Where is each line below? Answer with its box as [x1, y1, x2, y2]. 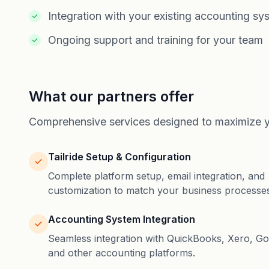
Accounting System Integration [48, 213, 195, 225]
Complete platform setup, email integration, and [48, 170, 265, 182]
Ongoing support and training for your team [48, 34, 263, 46]
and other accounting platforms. [48, 247, 195, 259]
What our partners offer [29, 88, 194, 105]
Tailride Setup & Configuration [48, 151, 191, 163]
